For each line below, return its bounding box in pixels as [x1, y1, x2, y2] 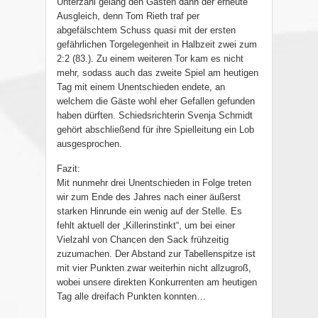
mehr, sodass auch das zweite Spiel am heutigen [57, 67, 258, 79]
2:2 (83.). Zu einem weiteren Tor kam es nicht [57, 53, 243, 65]
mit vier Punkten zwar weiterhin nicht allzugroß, [57, 263, 251, 274]
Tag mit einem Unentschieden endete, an [57, 82, 225, 93]
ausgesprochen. [57, 138, 122, 150]
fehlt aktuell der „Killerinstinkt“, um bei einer [57, 220, 235, 231]
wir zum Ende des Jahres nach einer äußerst [57, 192, 241, 203]
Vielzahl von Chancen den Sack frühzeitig [57, 234, 229, 246]
